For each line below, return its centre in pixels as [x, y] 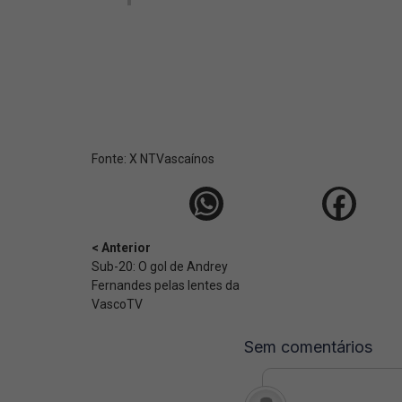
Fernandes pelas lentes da [166, 285]
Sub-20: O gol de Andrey [160, 267]
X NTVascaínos [172, 159]
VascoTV [117, 304]
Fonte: [110, 159]
